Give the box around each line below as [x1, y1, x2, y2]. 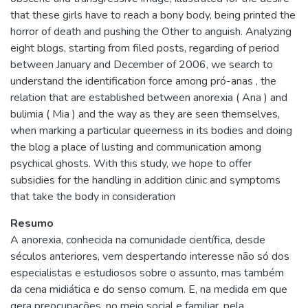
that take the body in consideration [10, 189, 175, 204]
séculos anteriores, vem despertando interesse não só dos [10, 249, 289, 264]
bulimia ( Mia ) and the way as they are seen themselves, [10, 107, 280, 122]
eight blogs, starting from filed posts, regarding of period [10, 41, 279, 56]
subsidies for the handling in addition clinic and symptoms [10, 173, 280, 188]
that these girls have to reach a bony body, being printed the [10, 8, 296, 23]
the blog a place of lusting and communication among [10, 140, 261, 155]
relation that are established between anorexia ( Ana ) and [10, 90, 287, 105]
